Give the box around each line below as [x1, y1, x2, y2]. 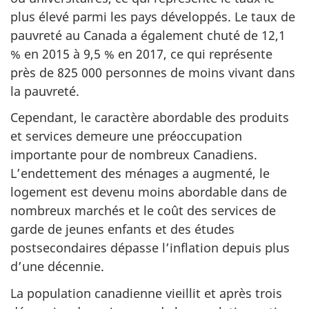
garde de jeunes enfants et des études [10, 221, 235, 237]
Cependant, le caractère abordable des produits [10, 109, 289, 126]
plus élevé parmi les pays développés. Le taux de [10, 8, 295, 25]
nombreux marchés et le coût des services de [10, 202, 276, 219]
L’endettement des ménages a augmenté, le [10, 165, 270, 181]
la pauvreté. [10, 82, 79, 99]
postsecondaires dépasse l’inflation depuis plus [10, 239, 290, 256]
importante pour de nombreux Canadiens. [10, 146, 257, 163]
